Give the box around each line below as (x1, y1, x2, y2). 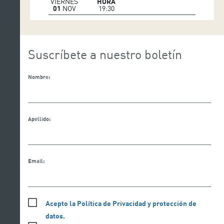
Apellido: (27, 115, 50, 122)
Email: (27, 157, 44, 164)
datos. (45, 211, 65, 220)
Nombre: (27, 73, 50, 80)
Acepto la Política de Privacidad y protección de (45, 198, 196, 207)
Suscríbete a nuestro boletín (27, 46, 182, 62)
